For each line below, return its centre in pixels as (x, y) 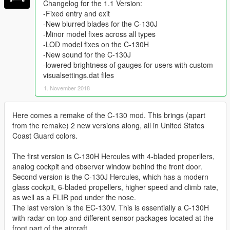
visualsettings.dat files (79, 75)
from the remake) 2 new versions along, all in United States (108, 125)
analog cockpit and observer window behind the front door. (107, 166)
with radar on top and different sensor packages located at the (113, 217)
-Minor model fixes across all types (99, 34)
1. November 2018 (67, 88)
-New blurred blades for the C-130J (100, 23)
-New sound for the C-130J (87, 54)
